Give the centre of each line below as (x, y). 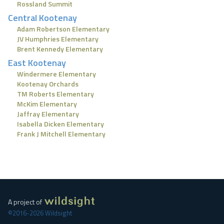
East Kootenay (37, 63)
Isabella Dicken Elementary (60, 124)
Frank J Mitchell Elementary (61, 134)
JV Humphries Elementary (58, 39)
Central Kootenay (42, 18)
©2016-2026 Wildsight (40, 213)
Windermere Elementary (56, 74)
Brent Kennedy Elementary (60, 49)
